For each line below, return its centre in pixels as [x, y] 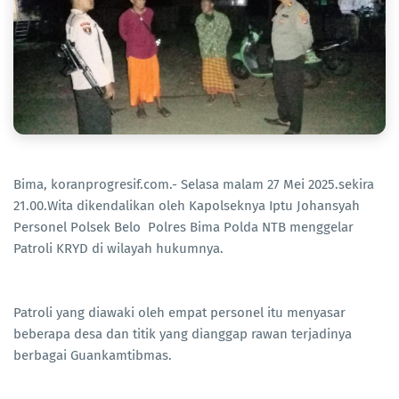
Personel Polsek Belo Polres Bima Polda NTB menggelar [183, 227]
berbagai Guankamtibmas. [93, 355]
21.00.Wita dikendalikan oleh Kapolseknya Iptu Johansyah [187, 205]
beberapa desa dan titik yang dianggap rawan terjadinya [183, 334]
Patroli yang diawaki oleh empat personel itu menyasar [179, 312]
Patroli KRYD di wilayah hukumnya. [118, 248]
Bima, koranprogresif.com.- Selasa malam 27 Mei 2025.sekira [195, 184]
